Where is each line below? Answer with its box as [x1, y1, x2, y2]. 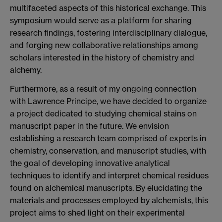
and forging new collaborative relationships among [10, 40, 198, 50]
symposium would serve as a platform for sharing [10, 15, 192, 25]
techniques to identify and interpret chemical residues [10, 170, 209, 180]
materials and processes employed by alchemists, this [10, 195, 208, 205]
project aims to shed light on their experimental [10, 207, 185, 218]
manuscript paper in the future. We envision [10, 120, 169, 131]
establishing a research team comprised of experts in [10, 133, 206, 143]
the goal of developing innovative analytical [10, 158, 170, 168]
